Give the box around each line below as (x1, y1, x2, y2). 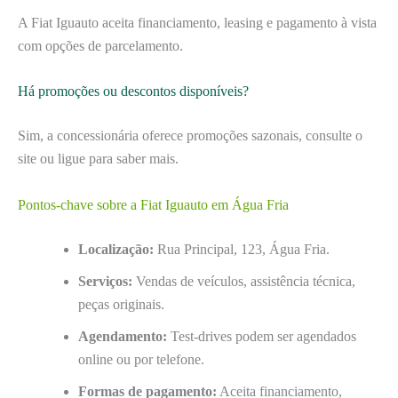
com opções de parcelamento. (18, 37, 183, 53)
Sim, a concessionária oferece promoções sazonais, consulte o (18, 128, 362, 144)
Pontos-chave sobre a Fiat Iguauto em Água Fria (18, 196, 289, 212)
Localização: (78, 241, 154, 257)
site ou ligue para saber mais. (18, 151, 179, 167)
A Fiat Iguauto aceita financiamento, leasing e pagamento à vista (18, 14, 377, 30)
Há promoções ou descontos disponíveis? (18, 84, 249, 99)
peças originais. (78, 296, 164, 312)
